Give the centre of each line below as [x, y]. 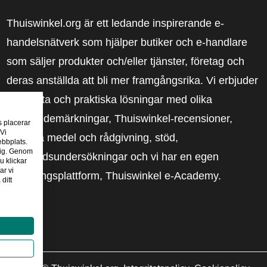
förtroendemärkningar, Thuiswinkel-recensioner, [119, 119]
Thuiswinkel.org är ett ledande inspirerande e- [115, 24]
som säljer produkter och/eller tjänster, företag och [125, 62]
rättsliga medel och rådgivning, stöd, [92, 138]
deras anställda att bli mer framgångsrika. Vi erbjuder [132, 81]
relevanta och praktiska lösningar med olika [109, 100]
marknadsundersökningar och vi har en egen [112, 157]
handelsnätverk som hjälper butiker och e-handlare [127, 43]
